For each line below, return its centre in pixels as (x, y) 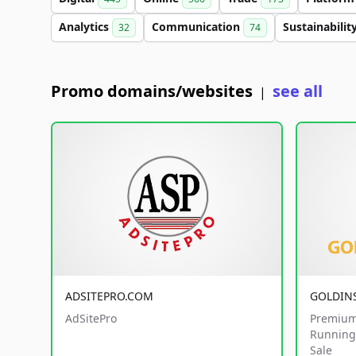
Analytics (85, 27)
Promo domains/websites (152, 91)
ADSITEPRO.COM (109, 296)
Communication (197, 27)
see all (298, 91)
